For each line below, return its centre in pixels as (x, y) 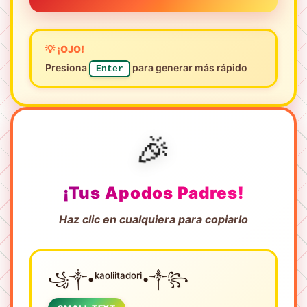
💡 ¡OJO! (65, 49)
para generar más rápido (189, 67)
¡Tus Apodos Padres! (153, 193)
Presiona (67, 67)
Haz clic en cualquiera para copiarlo (153, 219)
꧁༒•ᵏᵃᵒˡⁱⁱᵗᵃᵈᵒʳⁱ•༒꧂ (118, 279)
